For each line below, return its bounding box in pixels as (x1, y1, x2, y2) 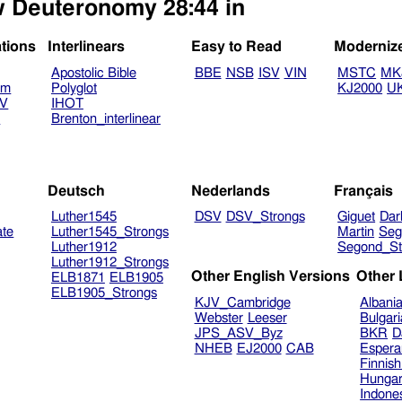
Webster (194, 310, 243, 325)
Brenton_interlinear (50, 112, 161, 127)
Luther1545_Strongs (50, 225, 169, 240)
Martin (337, 225, 375, 240)
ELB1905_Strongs (50, 286, 157, 301)
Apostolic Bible (50, 66, 136, 81)
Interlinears (48, 39, 126, 55)
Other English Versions (190, 268, 350, 284)
